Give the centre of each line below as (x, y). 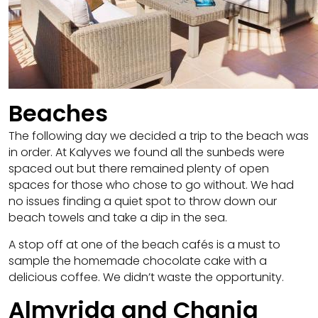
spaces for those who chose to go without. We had (151, 185)
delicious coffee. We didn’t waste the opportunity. (146, 277)
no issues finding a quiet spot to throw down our (143, 201)
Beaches (58, 113)
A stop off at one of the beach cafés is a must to (144, 244)
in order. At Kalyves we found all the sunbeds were (147, 152)
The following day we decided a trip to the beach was (159, 136)
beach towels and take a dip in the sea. (118, 217)
